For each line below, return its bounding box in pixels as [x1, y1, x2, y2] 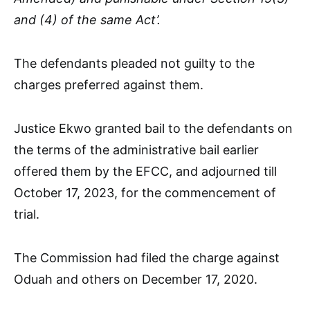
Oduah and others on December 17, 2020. [14, 271, 257, 286]
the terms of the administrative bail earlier [14, 142, 259, 157]
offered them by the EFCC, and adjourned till [14, 163, 277, 179]
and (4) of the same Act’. [14, 12, 161, 27]
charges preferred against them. [14, 77, 203, 92]
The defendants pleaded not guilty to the [14, 55, 255, 71]
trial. [14, 206, 39, 221]
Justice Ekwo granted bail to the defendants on [14, 120, 293, 136]
